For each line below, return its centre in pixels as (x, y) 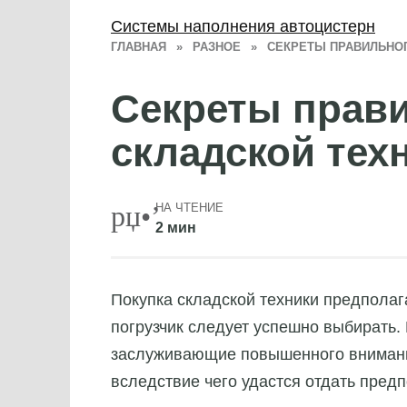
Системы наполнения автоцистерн (243, 26)
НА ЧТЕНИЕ (189, 207)
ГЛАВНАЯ (139, 47)
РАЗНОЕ (217, 47)
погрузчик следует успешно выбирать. (258, 327)
